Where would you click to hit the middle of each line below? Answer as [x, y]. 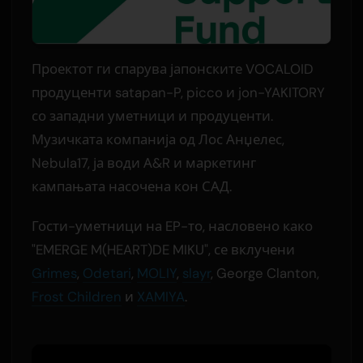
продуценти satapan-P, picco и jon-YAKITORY [178, 92]
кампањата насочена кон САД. [131, 186]
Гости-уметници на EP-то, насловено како [172, 226]
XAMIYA [160, 296]
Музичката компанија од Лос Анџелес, [158, 139]
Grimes [54, 273]
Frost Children [76, 296]
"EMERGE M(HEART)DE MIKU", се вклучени [163, 249]
